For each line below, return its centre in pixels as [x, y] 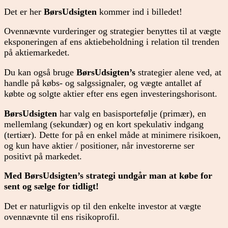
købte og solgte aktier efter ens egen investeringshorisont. [111, 93]
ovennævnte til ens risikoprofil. [62, 217]
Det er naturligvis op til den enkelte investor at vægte [103, 206]
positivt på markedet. [43, 156]
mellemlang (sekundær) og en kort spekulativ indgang [104, 124]
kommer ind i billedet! [139, 11]
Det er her [24, 11]
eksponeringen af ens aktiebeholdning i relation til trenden [112, 42]
